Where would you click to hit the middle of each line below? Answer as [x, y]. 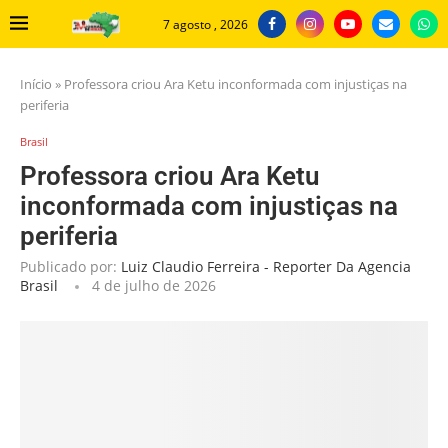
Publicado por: [70, 267]
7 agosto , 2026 [205, 24]
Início [36, 84]
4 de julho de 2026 [154, 286]
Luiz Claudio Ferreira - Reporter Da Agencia [266, 267]
